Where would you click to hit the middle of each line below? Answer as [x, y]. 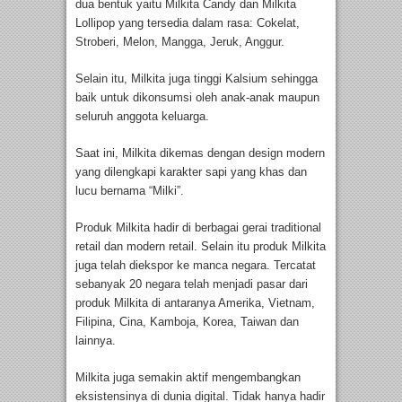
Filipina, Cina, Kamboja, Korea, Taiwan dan [187, 322]
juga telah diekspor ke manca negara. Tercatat [196, 266]
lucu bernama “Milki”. [131, 191]
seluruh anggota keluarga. [142, 117]
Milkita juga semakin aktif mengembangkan [188, 378]
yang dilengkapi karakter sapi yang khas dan [191, 172]
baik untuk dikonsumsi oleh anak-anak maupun [197, 98]
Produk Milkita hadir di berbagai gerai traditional [198, 228]
